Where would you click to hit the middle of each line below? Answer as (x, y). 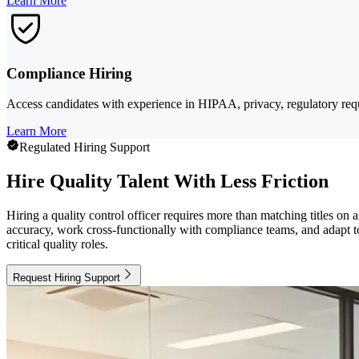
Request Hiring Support (67, 278)
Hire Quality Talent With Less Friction (167, 182)
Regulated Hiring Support (85, 147)
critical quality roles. (57, 244)
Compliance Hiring (69, 73)
